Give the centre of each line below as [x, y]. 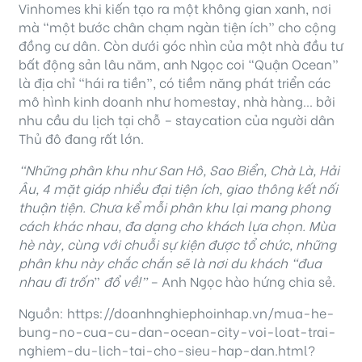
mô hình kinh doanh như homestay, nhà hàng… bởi [177, 101]
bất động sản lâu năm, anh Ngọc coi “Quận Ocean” [179, 64]
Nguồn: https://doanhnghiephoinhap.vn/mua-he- [177, 313]
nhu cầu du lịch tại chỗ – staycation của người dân [177, 120]
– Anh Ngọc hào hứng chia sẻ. [241, 281]
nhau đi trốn [56, 281]
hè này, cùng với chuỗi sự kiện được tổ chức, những [177, 244]
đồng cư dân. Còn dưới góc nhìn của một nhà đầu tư [181, 45]
